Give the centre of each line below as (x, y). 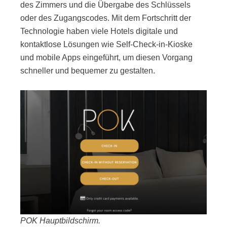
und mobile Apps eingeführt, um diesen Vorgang (106, 57)
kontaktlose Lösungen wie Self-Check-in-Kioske (106, 44)
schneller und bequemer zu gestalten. (88, 70)
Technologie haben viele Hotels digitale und (99, 31)
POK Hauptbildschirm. (60, 220)
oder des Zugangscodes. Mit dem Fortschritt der (106, 18)
